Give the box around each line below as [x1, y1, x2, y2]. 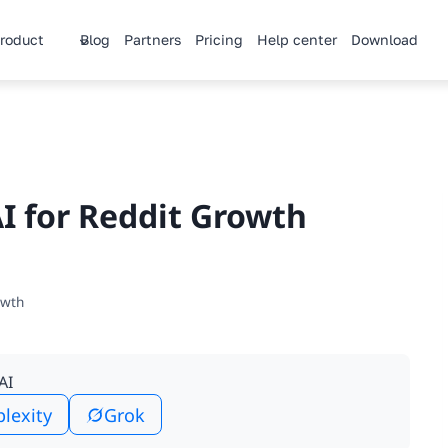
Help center [256, 31, 337, 48]
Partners [123, 31, 181, 48]
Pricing [194, 31, 243, 48]
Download [350, 31, 418, 48]
